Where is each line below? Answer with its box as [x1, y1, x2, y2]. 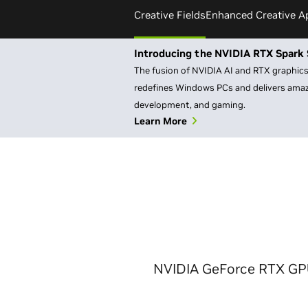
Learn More [134, 115, 187, 127]
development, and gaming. [134, 99, 245, 111]
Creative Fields [134, 8, 206, 21]
